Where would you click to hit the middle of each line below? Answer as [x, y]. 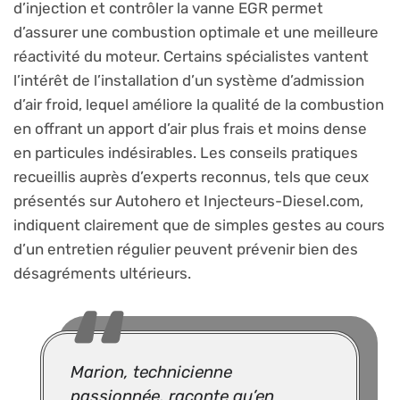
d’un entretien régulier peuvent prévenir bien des [186, 250]
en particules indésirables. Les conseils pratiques [186, 153]
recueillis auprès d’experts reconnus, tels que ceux [191, 177]
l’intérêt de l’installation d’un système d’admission [189, 81]
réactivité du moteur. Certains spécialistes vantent [191, 57]
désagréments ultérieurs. [102, 274]
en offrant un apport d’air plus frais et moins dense [190, 129]
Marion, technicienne [151, 373]
